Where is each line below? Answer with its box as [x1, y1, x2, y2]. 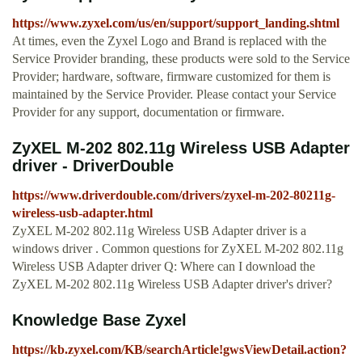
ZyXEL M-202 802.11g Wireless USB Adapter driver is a [12, 224, 306, 238]
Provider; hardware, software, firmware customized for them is [12, 69, 330, 84]
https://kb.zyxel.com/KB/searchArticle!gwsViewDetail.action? [12, 343, 347, 357]
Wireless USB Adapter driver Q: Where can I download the [12, 259, 315, 274]
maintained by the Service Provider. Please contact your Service [12, 87, 336, 102]
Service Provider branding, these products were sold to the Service [12, 52, 350, 66]
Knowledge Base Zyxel [12, 311, 187, 330]
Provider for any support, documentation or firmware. [12, 105, 284, 120]
